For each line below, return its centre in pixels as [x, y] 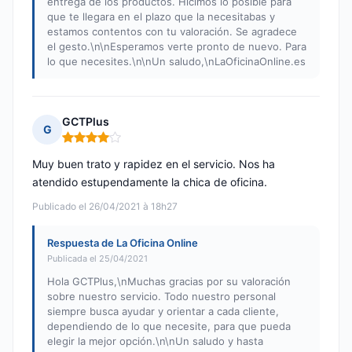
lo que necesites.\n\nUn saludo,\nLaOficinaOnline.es [176, 62]
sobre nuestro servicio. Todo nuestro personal [161, 297]
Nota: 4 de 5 [95, 144]
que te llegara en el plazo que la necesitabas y [161, 17]
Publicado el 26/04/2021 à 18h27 [105, 207]
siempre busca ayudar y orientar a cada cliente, [163, 312]
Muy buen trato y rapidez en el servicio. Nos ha [154, 164]
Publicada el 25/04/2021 [97, 259]
